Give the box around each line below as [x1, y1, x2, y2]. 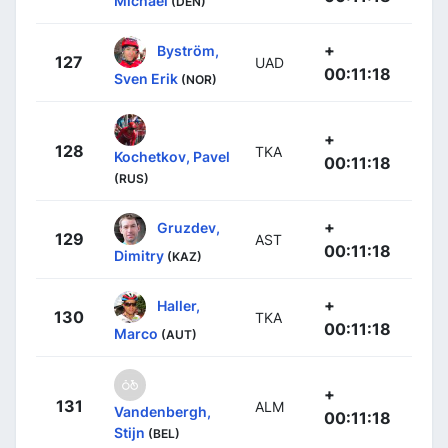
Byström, [157, 41, 219, 59]
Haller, [157, 296, 200, 314]
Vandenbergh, [114, 402, 211, 420]
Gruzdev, [157, 218, 220, 236]
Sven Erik [114, 69, 178, 87]
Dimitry [114, 246, 164, 264]
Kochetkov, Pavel [114, 147, 230, 165]
